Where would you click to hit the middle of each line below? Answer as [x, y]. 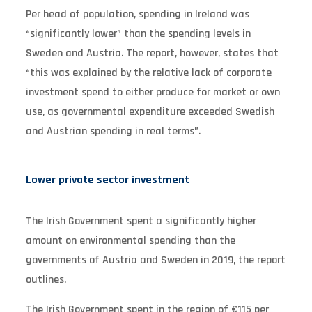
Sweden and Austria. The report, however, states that [152, 53]
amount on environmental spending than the [130, 240]
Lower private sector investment [107, 180]
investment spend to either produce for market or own [153, 92]
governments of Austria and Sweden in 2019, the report [155, 260]
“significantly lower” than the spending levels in [138, 33]
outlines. [46, 279]
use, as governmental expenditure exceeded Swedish [150, 111]
